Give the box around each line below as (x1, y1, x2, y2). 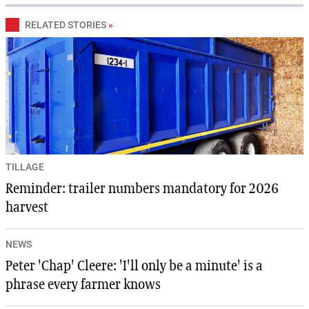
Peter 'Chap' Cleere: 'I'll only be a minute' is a (6, 259, 263, 274)
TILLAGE (6, 161, 44, 173)
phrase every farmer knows (6, 278, 161, 292)
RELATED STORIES (25, 19, 106, 31)
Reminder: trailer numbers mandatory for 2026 (6, 182, 279, 197)
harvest (6, 201, 48, 215)
